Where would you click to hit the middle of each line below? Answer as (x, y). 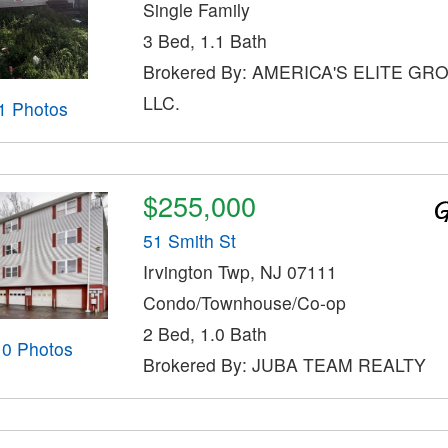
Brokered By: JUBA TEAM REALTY (284, 364)
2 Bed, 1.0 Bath (204, 333)
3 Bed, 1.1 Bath (204, 40)
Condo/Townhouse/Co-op (244, 302)
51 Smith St (189, 240)
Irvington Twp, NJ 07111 (239, 271)
